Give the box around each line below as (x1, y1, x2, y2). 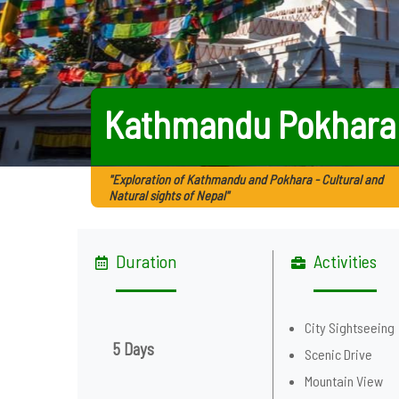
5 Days (113, 338, 154, 359)
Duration (116, 250, 176, 272)
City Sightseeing (305, 319, 395, 336)
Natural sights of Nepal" (109, 187, 229, 203)
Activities (313, 250, 378, 272)
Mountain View (305, 372, 384, 389)
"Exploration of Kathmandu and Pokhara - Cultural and (109, 171, 383, 187)
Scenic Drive (305, 346, 373, 362)
